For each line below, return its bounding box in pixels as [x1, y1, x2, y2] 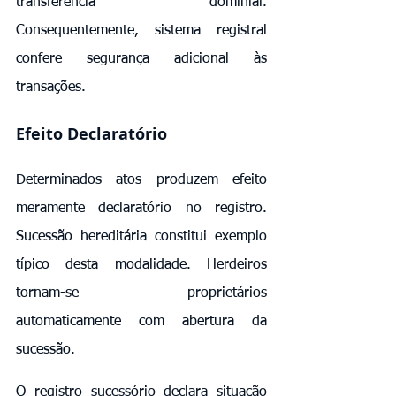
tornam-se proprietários [16, 286, 267, 301]
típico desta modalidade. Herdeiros [16, 257, 267, 272]
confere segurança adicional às [16, 51, 267, 66]
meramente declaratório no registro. [16, 201, 267, 216]
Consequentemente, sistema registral [16, 23, 267, 38]
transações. [16, 80, 86, 95]
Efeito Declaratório [16, 122, 167, 145]
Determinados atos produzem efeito [16, 172, 267, 187]
